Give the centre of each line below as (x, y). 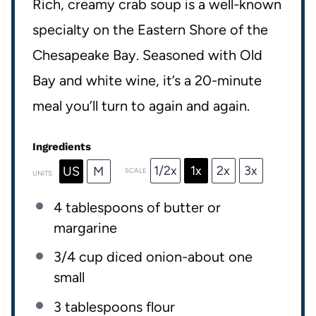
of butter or (182, 207)
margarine (85, 227)
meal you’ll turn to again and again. (141, 105)
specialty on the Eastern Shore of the (150, 29)
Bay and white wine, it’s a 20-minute (147, 80)
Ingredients (61, 146)
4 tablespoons (98, 207)
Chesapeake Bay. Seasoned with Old (147, 55)
